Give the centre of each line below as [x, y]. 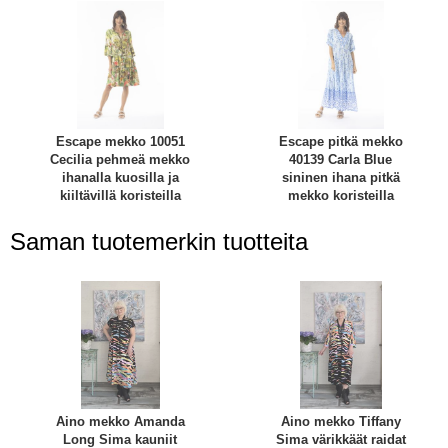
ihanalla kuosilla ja [120, 178]
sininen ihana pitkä [340, 178]
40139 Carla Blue [341, 160]
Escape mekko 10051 [120, 142]
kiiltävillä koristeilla [120, 196]
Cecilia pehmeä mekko [120, 160]
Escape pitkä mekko [340, 142]
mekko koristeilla [340, 196]
